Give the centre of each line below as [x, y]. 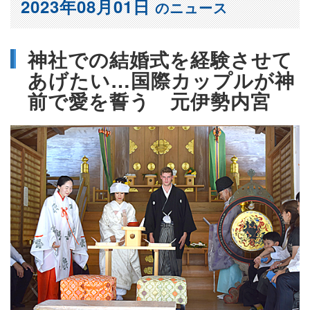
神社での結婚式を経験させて [160, 60]
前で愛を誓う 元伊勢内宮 [149, 101]
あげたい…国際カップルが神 [161, 80]
